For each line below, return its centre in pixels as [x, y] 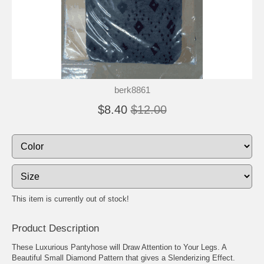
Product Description [55, 228]
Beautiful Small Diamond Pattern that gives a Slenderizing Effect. [123, 258]
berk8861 [132, 90]
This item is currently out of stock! [70, 199]
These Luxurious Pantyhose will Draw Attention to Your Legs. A [119, 247]
